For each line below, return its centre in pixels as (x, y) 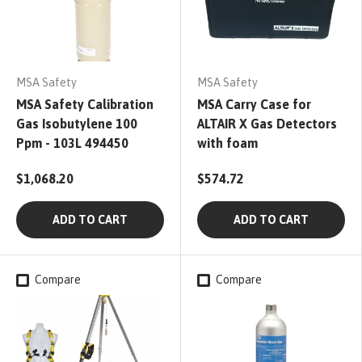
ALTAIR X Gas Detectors (267, 124)
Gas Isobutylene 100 (77, 124)
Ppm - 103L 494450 (72, 143)
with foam (227, 143)
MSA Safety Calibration (85, 105)
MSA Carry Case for (254, 105)
